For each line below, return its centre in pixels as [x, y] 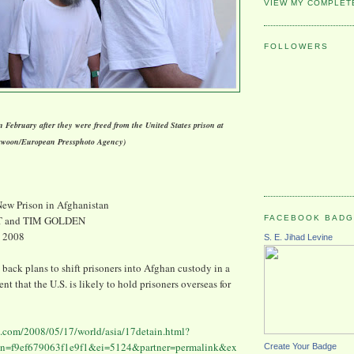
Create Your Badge [300, 346]
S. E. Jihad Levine [298, 237]
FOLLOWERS [297, 47]
